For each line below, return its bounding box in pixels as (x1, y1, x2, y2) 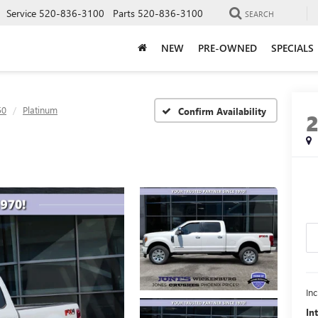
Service (6, 6, 36, 20)
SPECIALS (271, 40, 314, 55)
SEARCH (245, 8, 274, 19)
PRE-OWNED (198, 40, 257, 55)
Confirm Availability (178, 104, 266, 117)
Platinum (23, 104, 57, 116)
